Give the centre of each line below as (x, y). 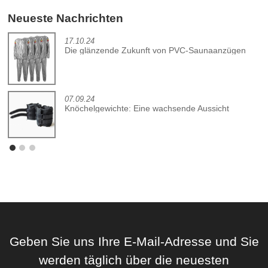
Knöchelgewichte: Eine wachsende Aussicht (147, 109)
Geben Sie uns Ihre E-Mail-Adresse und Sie (134, 241)
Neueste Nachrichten (66, 18)
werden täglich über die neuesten (134, 260)
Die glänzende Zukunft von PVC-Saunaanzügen (156, 50)
